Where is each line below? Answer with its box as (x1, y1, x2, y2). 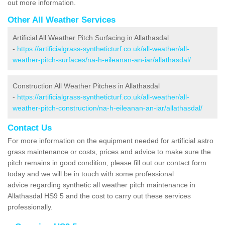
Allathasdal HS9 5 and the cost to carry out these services (8, 191, 191, 200)
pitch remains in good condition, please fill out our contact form (8, 158, 206, 167)
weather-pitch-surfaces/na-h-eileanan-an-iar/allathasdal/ (13, 55, 191, 64)
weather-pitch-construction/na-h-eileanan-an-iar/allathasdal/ (13, 103, 202, 112)
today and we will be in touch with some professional (8, 169, 174, 178)
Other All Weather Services (8, 15, 116, 25)
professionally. (8, 202, 55, 211)
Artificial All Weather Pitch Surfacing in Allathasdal (13, 33, 169, 42)
